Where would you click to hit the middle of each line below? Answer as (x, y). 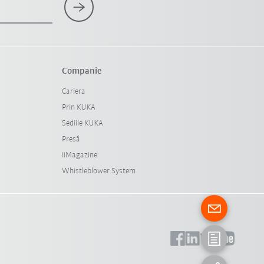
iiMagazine (79, 155)
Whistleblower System (98, 171)
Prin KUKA (78, 108)
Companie (82, 71)
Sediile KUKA (82, 123)
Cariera (73, 92)
